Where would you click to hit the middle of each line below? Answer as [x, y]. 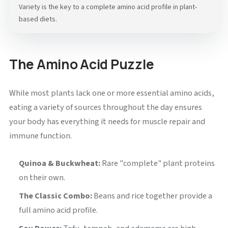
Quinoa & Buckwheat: [60, 163]
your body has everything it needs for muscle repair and [107, 121]
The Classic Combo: [56, 196]
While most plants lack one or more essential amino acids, [111, 93]
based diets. [38, 19]
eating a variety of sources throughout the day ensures [105, 107]
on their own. [42, 177]
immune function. [40, 136]
